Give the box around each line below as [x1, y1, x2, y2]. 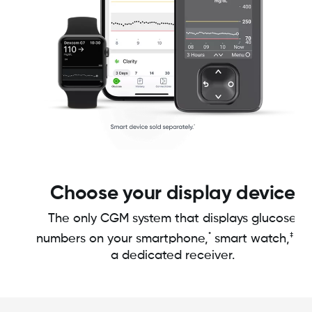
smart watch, [211, 233, 290, 246]
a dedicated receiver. [110, 249, 235, 263]
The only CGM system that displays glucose [48, 212, 297, 226]
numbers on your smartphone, [36, 233, 209, 246]
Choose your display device [50, 184, 295, 204]
